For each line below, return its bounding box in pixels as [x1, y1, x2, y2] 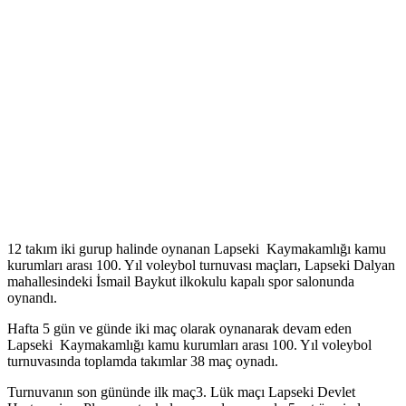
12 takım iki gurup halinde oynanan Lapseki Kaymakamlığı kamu [7, 241, 386, 257]
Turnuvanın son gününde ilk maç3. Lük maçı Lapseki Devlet [7, 384, 355, 401]
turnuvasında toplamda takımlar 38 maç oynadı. [7, 353, 278, 370]
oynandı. [7, 290, 57, 306]
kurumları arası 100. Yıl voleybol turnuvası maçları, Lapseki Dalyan [7, 257, 395, 274]
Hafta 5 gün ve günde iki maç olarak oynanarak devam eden [7, 321, 352, 337]
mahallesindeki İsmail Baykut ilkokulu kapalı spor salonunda [7, 274, 354, 290]
